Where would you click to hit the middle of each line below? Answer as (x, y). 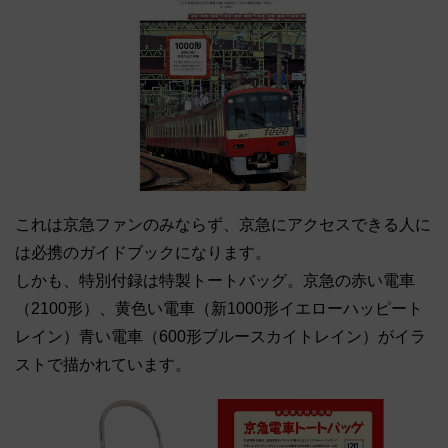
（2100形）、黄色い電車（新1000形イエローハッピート (219, 308)
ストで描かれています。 (103, 364)
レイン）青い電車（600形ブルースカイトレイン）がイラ (220, 336)
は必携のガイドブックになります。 (143, 252)
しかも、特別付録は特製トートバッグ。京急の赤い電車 (215, 280)
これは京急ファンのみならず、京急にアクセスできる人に (223, 224)
